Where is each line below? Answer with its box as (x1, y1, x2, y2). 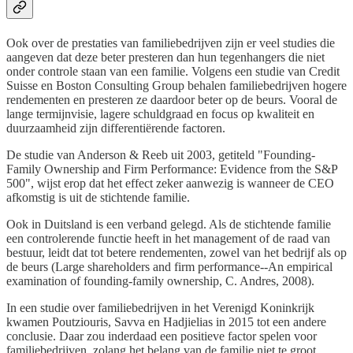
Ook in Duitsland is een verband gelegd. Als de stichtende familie (6, 217, 331, 231)
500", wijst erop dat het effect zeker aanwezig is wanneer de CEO (6, 176, 334, 190)
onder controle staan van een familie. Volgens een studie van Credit (6, 64, 340, 78)
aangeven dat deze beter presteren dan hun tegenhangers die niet (6, 50, 325, 64)
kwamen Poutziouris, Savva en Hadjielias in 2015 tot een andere (6, 314, 326, 329)
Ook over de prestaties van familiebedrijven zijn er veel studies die (6, 35, 335, 50)
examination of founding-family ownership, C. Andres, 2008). (6, 273, 314, 288)
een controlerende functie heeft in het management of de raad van (6, 231, 330, 245)
